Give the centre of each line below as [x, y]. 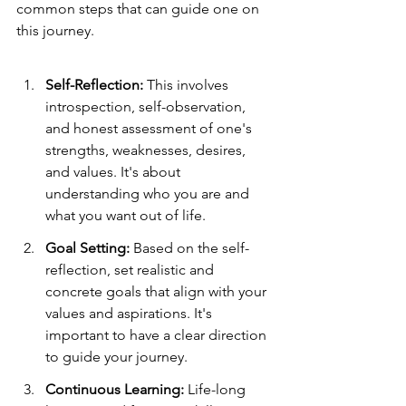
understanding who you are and [149, 193]
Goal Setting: [87, 248]
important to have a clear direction [158, 335]
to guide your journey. [116, 357]
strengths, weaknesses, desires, [147, 150]
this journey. [55, 30]
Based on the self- [189, 248]
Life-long [217, 389]
